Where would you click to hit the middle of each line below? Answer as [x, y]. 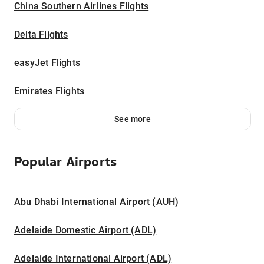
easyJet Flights [47, 62]
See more [133, 119]
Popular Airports [66, 162]
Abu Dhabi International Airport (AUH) [97, 202]
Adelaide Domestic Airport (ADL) [85, 230]
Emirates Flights [49, 91]
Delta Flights [41, 34]
